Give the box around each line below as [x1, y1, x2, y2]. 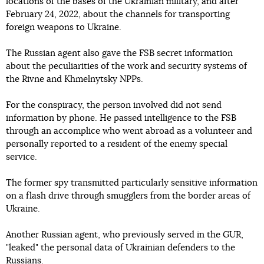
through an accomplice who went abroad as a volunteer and [6, 126, 252, 136]
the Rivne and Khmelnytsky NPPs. [6, 74, 143, 84]
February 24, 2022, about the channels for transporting [6, 9, 230, 19]
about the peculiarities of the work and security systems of [6, 61, 247, 71]
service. [6, 152, 37, 161]
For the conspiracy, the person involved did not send [6, 100, 222, 110]
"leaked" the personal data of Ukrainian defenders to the [6, 243, 235, 252]
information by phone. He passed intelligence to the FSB [6, 113, 236, 123]
